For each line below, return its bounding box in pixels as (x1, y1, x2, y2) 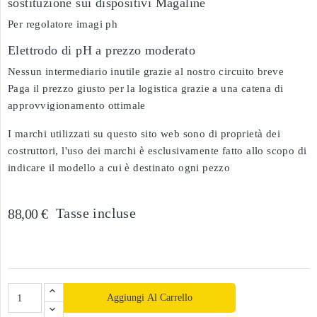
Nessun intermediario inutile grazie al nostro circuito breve (8, 66, 284, 77)
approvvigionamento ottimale (8, 100, 146, 111)
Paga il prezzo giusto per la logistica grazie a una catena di (8, 83, 284, 94)
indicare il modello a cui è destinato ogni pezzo (8, 162, 231, 173)
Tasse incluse (55, 205, 137, 221)
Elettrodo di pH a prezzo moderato (8, 43, 196, 57)
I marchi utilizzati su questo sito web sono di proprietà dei (8, 128, 280, 139)
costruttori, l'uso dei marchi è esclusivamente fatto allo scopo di (8, 145, 307, 156)
